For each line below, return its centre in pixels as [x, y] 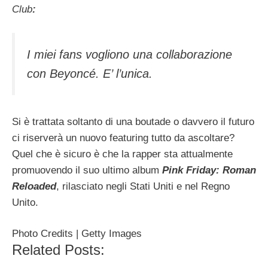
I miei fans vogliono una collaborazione [130, 54]
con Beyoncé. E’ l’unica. [90, 73]
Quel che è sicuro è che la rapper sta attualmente [122, 154]
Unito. [25, 202]
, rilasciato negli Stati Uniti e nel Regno [143, 186]
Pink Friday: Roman [209, 170]
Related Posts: [58, 250]
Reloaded [34, 186]
